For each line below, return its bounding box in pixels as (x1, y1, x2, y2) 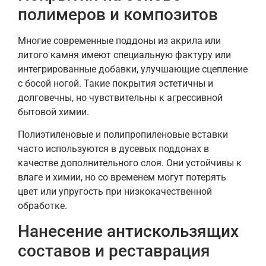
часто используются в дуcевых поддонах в (18, 142, 209, 154)
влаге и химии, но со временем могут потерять (18, 171, 226, 183)
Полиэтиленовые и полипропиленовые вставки (18, 128, 228, 140)
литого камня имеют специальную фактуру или (18, 49, 231, 61)
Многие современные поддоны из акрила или (18, 34, 221, 46)
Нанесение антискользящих (18, 221, 239, 242)
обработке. (18, 199, 67, 211)
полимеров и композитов (18, 4, 218, 24)
